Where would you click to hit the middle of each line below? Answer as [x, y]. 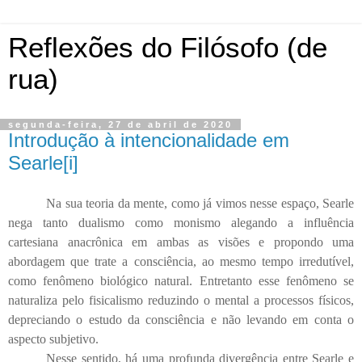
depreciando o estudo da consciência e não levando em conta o [181, 319]
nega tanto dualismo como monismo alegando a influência [181, 222]
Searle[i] [43, 163]
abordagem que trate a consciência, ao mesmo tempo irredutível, [181, 261]
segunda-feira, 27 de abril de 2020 [120, 124]
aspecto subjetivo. [53, 339]
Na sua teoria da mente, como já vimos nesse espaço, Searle [200, 203]
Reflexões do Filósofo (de [168, 48]
